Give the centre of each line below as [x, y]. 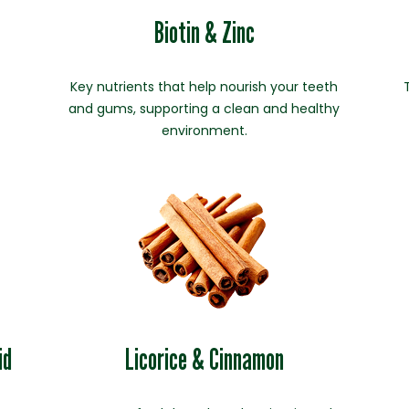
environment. [204, 131]
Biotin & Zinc [204, 32]
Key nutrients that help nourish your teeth [204, 87]
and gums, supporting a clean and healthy [204, 109]
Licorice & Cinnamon [204, 359]
